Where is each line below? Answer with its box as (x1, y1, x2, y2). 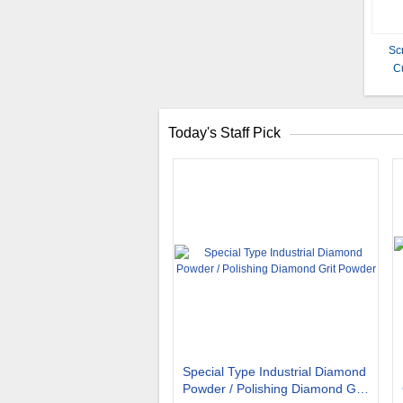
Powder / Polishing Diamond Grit (183, 381, 367, 396)
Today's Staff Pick (168, 125, 281, 140)
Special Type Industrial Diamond (183, 364, 366, 379)
